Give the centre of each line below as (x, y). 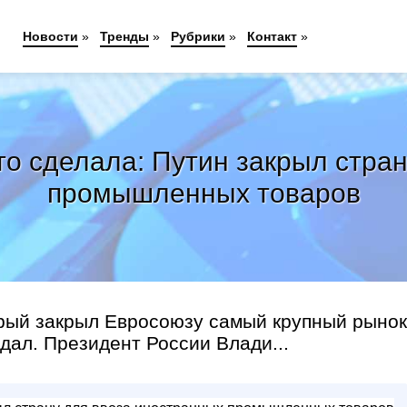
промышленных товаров (203, 193)
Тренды (124, 36)
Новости (50, 36)
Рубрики (198, 36)
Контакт (272, 36)
